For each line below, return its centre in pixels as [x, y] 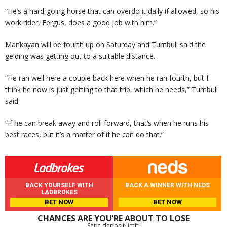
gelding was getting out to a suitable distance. [80, 56]
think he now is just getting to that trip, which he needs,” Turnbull [111, 90]
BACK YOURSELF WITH [59, 186]
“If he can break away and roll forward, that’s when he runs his [107, 123]
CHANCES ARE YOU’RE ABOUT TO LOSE [113, 219]
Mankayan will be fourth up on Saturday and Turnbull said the [105, 45]
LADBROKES [59, 192]
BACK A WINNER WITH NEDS [167, 186]
